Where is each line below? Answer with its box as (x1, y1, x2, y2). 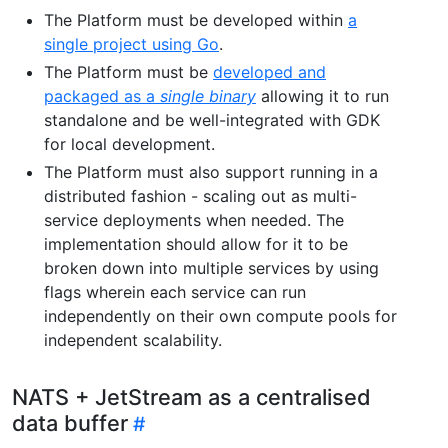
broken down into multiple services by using (44, 257, 379, 278)
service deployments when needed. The (44, 209, 344, 230)
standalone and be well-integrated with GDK (44, 109, 380, 130)
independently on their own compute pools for (44, 305, 397, 326)
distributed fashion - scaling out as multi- (44, 185, 357, 206)
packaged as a (44, 85, 160, 106)
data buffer (12, 409, 128, 436)
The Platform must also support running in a (44, 161, 378, 182)
